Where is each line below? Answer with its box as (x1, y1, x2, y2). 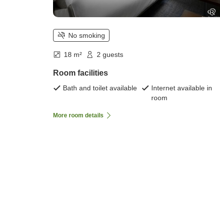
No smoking (68, 31, 105, 40)
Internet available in (151, 84, 212, 92)
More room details (53, 112, 104, 119)
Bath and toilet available (63, 84, 137, 92)
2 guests (97, 51, 123, 59)
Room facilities (53, 69, 108, 78)
